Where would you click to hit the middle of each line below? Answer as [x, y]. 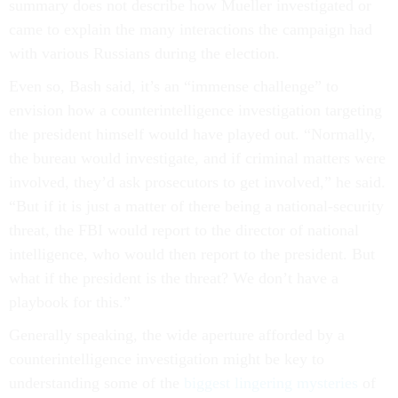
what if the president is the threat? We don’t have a [174, 278]
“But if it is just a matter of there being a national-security [196, 206]
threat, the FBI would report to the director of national [184, 230]
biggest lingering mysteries [271, 383]
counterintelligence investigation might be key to [167, 359]
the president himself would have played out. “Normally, [192, 134]
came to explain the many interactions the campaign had [191, 29]
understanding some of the [96, 383]
